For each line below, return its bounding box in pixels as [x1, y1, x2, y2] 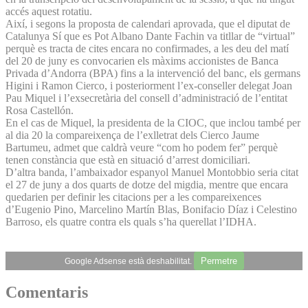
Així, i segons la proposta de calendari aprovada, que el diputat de [5, 17, 290, 30]
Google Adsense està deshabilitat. [64, 256, 194, 266]
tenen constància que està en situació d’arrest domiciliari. [5, 153, 250, 166]
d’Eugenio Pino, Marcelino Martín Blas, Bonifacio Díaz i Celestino [5, 203, 297, 215]
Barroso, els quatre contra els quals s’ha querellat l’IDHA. [5, 215, 256, 228]
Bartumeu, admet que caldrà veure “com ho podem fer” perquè [5, 141, 278, 153]
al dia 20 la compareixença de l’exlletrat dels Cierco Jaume [5, 129, 259, 141]
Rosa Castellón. [5, 104, 74, 116]
